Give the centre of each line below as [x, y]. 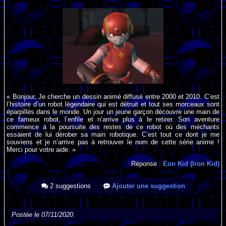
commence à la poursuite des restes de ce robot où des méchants [113, 127]
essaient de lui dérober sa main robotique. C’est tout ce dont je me [113, 134]
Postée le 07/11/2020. [44, 215]
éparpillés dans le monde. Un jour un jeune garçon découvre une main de [113, 111]
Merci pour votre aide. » [41, 149]
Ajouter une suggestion [147, 186]
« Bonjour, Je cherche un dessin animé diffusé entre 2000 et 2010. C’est [113, 96]
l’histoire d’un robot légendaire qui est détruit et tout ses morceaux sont [113, 104]
